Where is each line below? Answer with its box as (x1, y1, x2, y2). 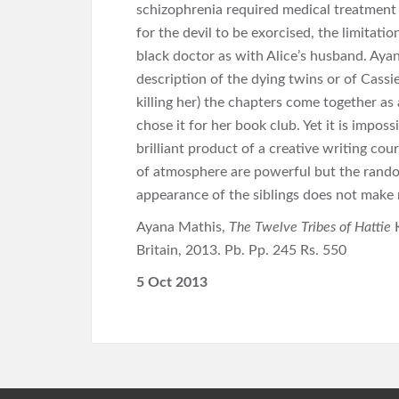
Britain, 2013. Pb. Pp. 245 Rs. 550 (136, 242, 346, 257)
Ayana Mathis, (136, 219, 229, 234)
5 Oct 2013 (136, 274, 211, 289)
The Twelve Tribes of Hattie (229, 219, 395, 234)
